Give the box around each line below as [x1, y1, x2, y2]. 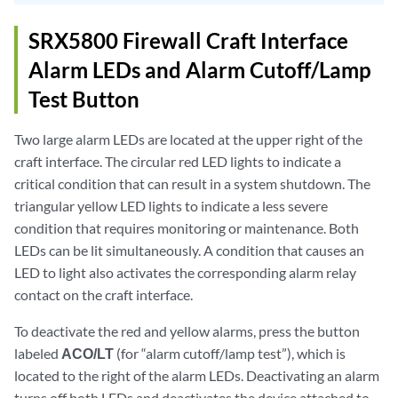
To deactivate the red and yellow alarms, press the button [14, 322, 360, 339]
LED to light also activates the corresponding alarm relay [14, 263, 356, 281]
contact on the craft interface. [14, 285, 193, 303]
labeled [14, 344, 61, 362]
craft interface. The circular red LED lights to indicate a [14, 152, 341, 170]
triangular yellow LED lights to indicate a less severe [14, 196, 328, 214]
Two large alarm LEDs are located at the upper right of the [14, 130, 362, 147]
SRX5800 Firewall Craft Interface [28, 27, 348, 53]
